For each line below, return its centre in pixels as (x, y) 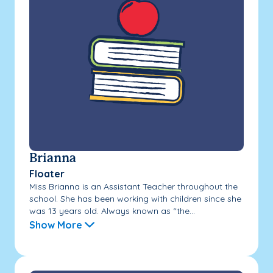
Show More (56, 225)
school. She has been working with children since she (135, 198)
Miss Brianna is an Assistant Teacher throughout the (133, 186)
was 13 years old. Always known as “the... (112, 211)
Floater (47, 173)
